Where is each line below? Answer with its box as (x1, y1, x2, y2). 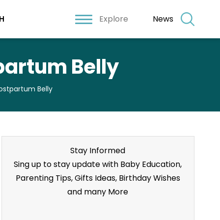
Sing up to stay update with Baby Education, (14, 159, 182, 170)
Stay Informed (70, 145, 126, 156)
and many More (67, 186, 129, 197)
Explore (99, 13, 129, 25)
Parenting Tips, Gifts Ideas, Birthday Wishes (15, 172, 180, 184)
